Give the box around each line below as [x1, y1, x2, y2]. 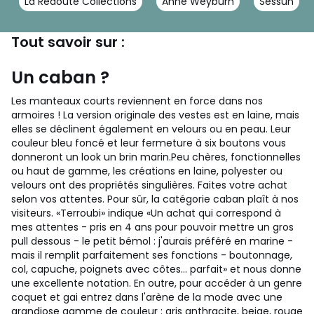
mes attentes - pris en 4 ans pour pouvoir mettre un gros [11, 220, 294, 234]
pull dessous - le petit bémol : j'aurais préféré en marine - [11, 234, 293, 248]
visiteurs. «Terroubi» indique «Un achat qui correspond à [11, 206, 281, 220]
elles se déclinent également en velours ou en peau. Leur [11, 122, 291, 136]
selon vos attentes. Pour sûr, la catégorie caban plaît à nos [11, 192, 299, 206]
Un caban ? [11, 66, 109, 89]
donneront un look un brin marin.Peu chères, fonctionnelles [11, 150, 301, 164]
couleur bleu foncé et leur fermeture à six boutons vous [11, 136, 286, 150]
